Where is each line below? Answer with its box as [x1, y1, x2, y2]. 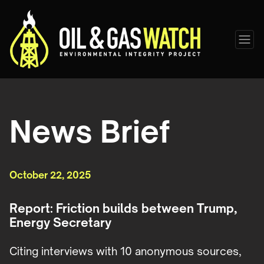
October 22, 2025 [9, 169, 91, 181]
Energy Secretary [9, 215, 111, 230]
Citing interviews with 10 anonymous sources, [9, 245, 242, 258]
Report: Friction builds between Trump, [9, 201, 237, 216]
